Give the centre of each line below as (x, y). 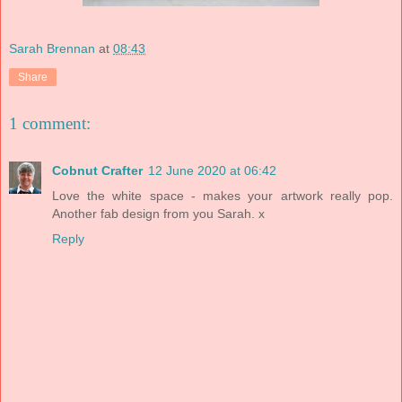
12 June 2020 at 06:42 (212, 170)
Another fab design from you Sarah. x (158, 213)
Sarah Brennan (52, 48)
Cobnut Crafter (97, 170)
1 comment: (50, 124)
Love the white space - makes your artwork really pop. (223, 195)
